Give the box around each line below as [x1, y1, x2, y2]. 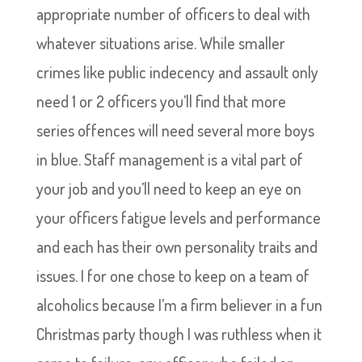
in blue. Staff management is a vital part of [36, 149, 303, 170]
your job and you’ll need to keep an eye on [36, 178, 301, 199]
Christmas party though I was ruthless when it [36, 323, 322, 344]
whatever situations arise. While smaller [36, 32, 285, 53]
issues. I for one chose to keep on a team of [36, 265, 309, 286]
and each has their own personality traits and [36, 236, 318, 257]
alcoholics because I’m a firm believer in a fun [36, 294, 322, 315]
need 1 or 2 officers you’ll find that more [36, 90, 286, 112]
